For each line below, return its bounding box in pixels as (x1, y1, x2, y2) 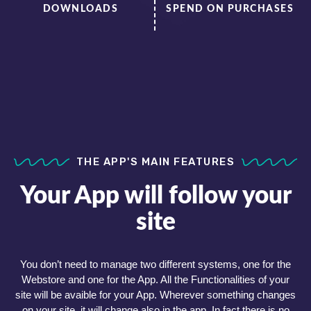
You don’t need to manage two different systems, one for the (20, 258, 291, 270)
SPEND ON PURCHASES (166, 3, 294, 14)
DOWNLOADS (42, 3, 119, 14)
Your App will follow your (19, 183, 292, 208)
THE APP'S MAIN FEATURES (76, 155, 235, 169)
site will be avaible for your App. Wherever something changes (15, 288, 296, 301)
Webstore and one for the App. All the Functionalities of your (22, 273, 289, 285)
